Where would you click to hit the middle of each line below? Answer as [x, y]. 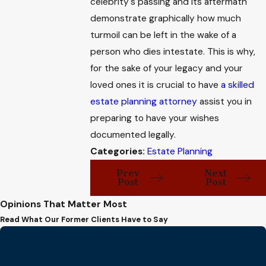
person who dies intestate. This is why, [173, 51]
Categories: [119, 151]
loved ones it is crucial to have [156, 85]
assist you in [225, 101]
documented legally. [133, 134]
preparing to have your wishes [155, 118]
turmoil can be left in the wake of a [164, 35]
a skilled [238, 85]
